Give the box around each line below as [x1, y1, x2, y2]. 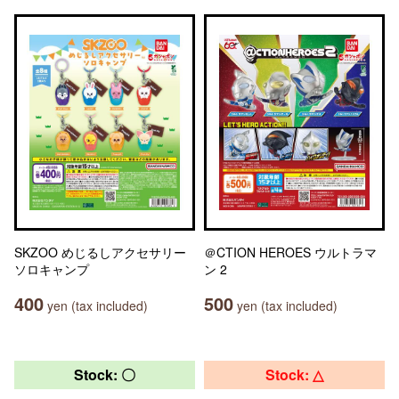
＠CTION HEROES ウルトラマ [204, 243, 377, 261]
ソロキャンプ [14, 260, 89, 278]
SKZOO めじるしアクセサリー [14, 243, 186, 261]
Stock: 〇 [74, 364, 135, 385]
